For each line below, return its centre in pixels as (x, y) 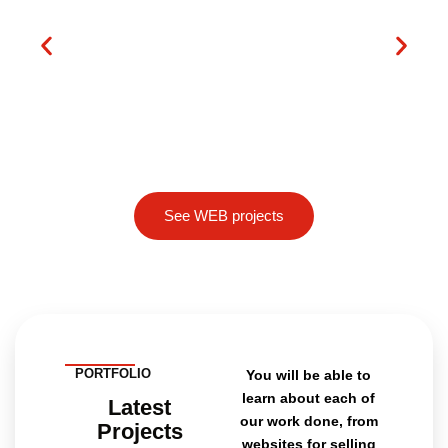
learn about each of (308, 398)
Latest (139, 408)
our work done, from (308, 421)
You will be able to (308, 375)
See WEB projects (224, 216)
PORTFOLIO (113, 374)
